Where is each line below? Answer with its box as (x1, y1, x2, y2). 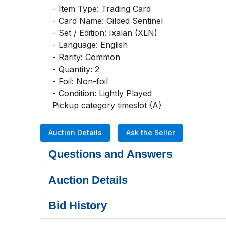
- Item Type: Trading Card (52, 4, 151, 14)
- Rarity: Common (52, 52, 120, 62)
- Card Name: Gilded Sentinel (52, 16, 163, 26)
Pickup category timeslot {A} (52, 100, 162, 110)
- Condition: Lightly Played (52, 88, 152, 98)
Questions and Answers (48, 148, 173, 160)
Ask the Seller (126, 128, 175, 137)
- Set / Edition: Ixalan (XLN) (52, 28, 157, 38)
